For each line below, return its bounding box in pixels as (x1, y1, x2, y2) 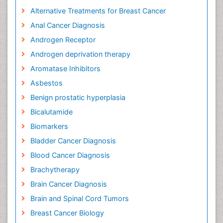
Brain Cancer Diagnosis (30, 180, 107, 189)
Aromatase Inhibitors (30, 64, 101, 73)
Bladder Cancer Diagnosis (30, 136, 116, 145)
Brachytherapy (30, 165, 80, 174)
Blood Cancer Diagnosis (30, 151, 110, 160)
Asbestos (30, 79, 63, 88)
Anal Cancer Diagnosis (30, 21, 105, 30)
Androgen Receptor (30, 35, 96, 44)
